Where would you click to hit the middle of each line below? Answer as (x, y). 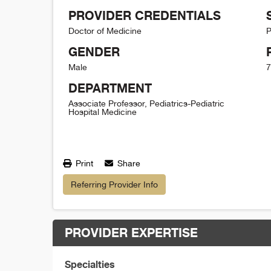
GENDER (94, 51)
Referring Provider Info (114, 184)
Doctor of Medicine (105, 31)
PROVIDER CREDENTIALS (145, 15)
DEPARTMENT (110, 88)
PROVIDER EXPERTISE (131, 232)
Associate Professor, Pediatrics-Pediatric (146, 103)
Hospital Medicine (103, 112)
